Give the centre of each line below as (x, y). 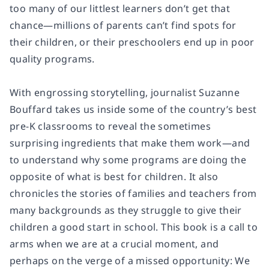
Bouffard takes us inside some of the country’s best (133, 109)
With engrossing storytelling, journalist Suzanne (125, 92)
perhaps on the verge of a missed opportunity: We (130, 260)
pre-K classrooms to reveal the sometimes (110, 126)
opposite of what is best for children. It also (114, 176)
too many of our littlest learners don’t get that (120, 8)
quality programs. (52, 59)
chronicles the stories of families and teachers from (133, 193)
